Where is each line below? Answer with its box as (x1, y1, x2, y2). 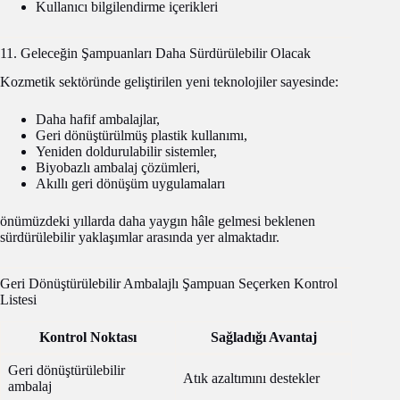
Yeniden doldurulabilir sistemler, (36, 144, 217, 160)
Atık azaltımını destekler (183, 371, 320, 387)
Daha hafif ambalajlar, (36, 112, 160, 128)
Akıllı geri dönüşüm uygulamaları (36, 176, 225, 192)
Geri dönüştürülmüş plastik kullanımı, (36, 128, 247, 144)
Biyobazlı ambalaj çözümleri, (36, 160, 200, 176)
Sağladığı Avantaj (210, 329, 317, 346)
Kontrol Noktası (39, 329, 137, 346)
